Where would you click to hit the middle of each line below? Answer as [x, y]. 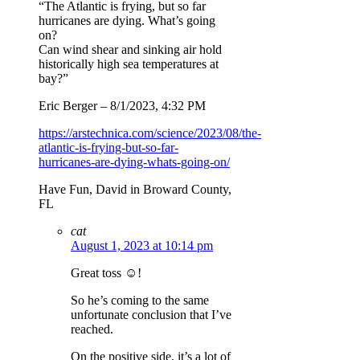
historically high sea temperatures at [129, 63]
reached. [92, 329]
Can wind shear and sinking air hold [130, 49]
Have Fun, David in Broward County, [135, 189]
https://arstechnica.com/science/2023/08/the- [150, 133]
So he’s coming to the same [140, 300]
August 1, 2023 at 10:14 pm [142, 245]
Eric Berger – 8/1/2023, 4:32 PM [122, 105]
